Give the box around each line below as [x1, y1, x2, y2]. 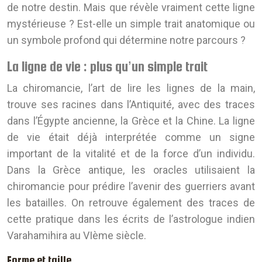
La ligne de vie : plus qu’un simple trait [7, 58, 208, 75]
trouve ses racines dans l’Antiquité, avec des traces [7, 98, 255, 111]
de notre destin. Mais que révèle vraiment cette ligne [7, 1, 255, 14]
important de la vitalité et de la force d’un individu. [7, 147, 255, 160]
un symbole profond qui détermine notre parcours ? [7, 34, 246, 47]
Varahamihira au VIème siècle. [7, 229, 146, 242]
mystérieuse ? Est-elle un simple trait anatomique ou [7, 18, 255, 30]
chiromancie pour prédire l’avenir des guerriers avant [7, 180, 255, 193]
